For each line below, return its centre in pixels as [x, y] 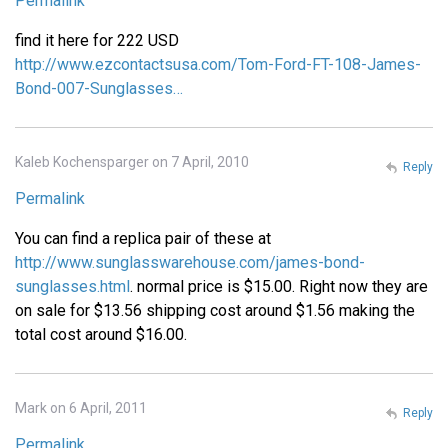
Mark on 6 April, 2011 [81, 408]
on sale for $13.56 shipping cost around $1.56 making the [215, 311]
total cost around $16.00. [101, 335]
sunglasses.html [72, 287]
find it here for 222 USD [97, 41]
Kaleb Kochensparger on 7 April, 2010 [132, 162]
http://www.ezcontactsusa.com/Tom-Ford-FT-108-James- [218, 65]
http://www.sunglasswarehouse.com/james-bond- [190, 263]
